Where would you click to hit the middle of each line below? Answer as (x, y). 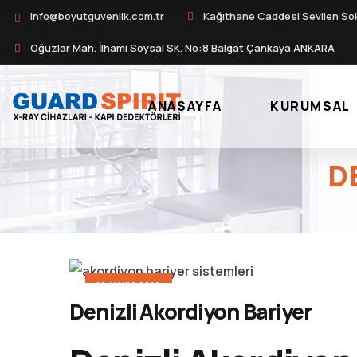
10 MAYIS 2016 (129, 285)
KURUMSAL (310, 106)
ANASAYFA (185, 106)
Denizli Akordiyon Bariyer (190, 311)
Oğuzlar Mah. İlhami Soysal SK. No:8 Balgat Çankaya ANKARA (182, 48)
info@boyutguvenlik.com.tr (97, 16)
